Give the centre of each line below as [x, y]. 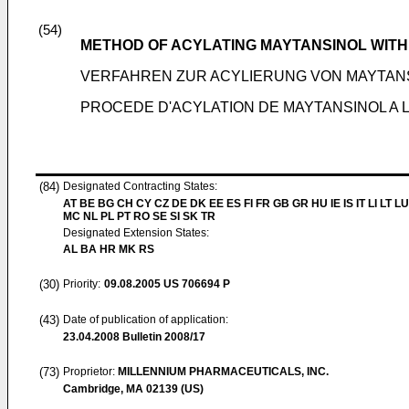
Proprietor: [90, 372]
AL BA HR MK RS [109, 249]
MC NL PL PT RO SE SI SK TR [139, 216]
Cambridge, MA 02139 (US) [133, 389]
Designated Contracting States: [140, 186]
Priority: [82, 284]
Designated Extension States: [136, 233]
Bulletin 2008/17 [163, 337]
